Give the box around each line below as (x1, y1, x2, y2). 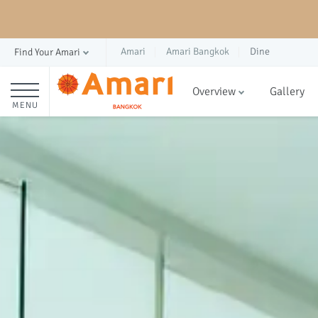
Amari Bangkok (166, 45, 229, 57)
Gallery (270, 84, 305, 99)
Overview (192, 84, 236, 99)
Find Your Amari (14, 46, 80, 58)
